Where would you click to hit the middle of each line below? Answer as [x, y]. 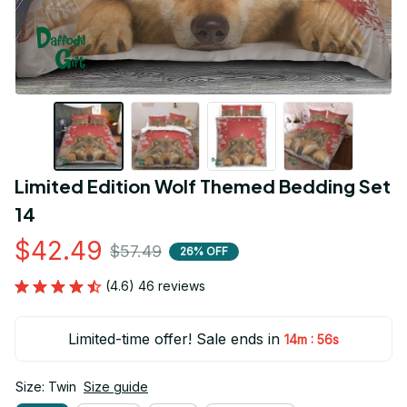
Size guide [116, 387]
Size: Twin [46, 387]
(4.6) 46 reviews [155, 286]
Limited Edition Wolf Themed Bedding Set [203, 186]
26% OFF [204, 251]
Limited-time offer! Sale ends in [174, 339]
